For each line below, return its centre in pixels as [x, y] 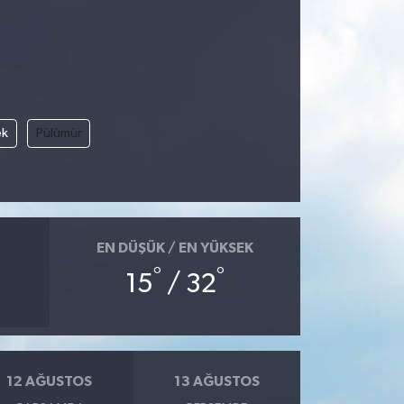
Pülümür [59, 133]
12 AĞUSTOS [50, 382]
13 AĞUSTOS [216, 382]
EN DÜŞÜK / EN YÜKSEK [174, 248]
